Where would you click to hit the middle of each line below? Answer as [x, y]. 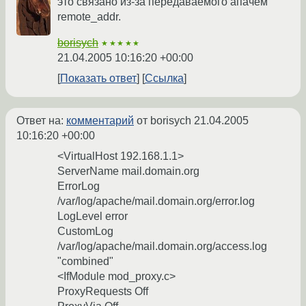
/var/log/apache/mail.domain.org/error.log [156, 201]
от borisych [164, 121]
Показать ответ [98, 79]
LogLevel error [93, 217]
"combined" [85, 262]
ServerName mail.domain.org [128, 171]
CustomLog [85, 232]
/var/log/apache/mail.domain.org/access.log [162, 247]
